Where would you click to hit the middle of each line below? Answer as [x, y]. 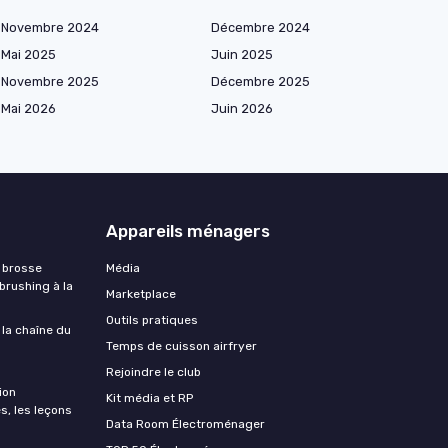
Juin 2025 [242, 55]
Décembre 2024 [260, 28]
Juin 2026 [242, 109]
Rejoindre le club [153, 372]
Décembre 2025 [260, 82]
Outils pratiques [152, 320]
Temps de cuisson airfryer [181, 346]
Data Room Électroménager [185, 424]
